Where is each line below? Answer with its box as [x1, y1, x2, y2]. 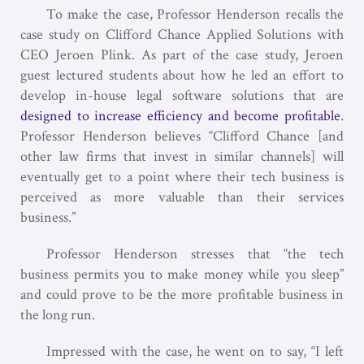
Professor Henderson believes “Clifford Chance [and [20, 126, 344, 145]
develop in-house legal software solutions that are [20, 85, 344, 105]
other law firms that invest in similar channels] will [20, 146, 344, 166]
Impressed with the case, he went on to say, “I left [46, 341, 344, 361]
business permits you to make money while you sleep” [20, 264, 344, 284]
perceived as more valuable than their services [20, 187, 344, 206]
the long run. [20, 305, 95, 324]
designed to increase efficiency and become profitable [20, 106, 340, 125]
